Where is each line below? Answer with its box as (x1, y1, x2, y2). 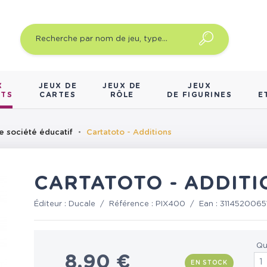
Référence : (109, 200, 156, 209)
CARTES (39, 91, 76, 99)
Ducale (69, 200, 96, 209)
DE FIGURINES (167, 91, 232, 99)
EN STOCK (191, 259, 228, 266)
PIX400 (156, 200, 186, 209)
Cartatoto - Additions (86, 129, 172, 137)
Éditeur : (34, 200, 69, 209)
